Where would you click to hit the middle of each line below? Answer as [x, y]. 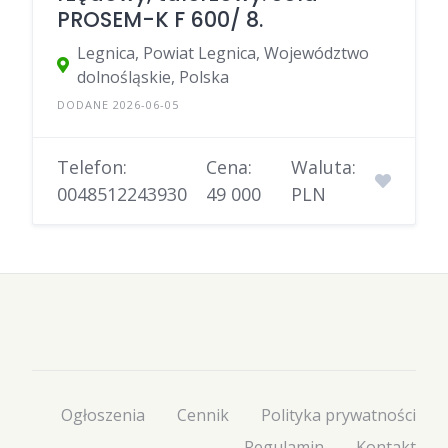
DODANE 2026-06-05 [118, 104]
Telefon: [92, 166]
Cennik [203, 415]
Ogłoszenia [103, 415]
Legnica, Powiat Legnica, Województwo [223, 52]
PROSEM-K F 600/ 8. [160, 19]
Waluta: [323, 166]
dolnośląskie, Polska [153, 76]
